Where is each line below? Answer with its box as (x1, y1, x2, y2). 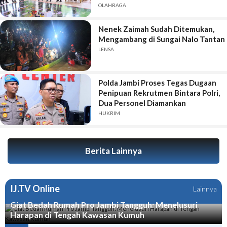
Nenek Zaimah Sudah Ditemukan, (98, 24, 214, 33)
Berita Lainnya (85, 145, 142, 157)
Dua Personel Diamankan (98, 98, 186, 108)
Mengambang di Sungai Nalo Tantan (98, 34, 225, 44)
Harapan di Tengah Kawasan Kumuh (10, 209, 144, 219)
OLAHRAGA (98, 2, 126, 9)
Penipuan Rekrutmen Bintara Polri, (98, 88, 220, 98)
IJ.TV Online (10, 182, 60, 194)
